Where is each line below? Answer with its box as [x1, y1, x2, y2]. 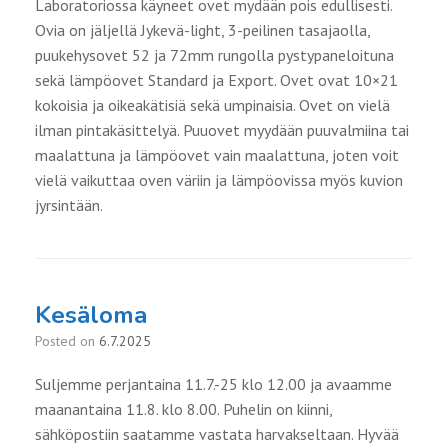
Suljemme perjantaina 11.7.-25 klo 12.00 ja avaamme [35, 374, 392, 395]
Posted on [42, 332, 99, 351]
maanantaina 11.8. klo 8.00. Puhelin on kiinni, [35, 399, 332, 420]
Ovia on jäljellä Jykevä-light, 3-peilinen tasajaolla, [35, 20, 370, 41]
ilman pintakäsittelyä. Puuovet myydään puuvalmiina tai [35, 120, 409, 141]
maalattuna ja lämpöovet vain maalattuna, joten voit [35, 145, 399, 166]
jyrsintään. [35, 195, 103, 216]
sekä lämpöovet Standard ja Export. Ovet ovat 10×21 [35, 70, 398, 91]
